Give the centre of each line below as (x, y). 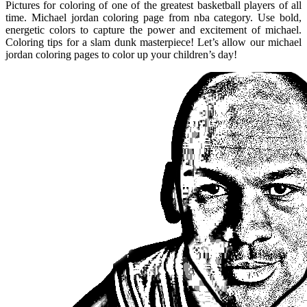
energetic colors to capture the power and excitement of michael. (153, 29)
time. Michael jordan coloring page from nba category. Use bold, (153, 17)
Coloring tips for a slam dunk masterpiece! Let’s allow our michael (153, 42)
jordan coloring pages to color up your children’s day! (121, 54)
